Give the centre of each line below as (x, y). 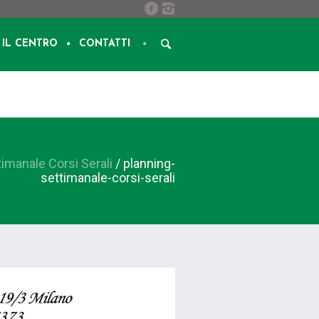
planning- (149, 163)
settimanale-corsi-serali (108, 178)
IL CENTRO (30, 44)
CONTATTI (105, 44)
